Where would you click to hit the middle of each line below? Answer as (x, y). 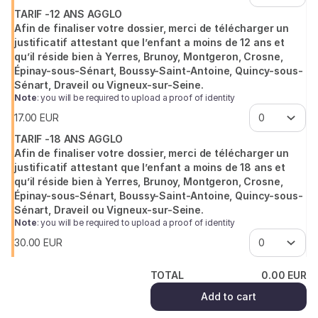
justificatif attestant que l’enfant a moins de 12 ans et (150, 42)
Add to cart (229, 296)
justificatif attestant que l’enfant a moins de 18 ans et (150, 167)
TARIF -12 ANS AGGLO (68, 14)
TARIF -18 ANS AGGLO (69, 139)
